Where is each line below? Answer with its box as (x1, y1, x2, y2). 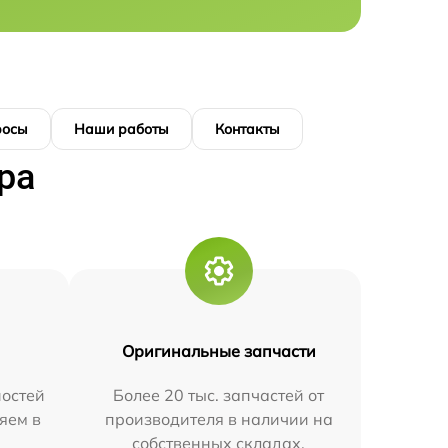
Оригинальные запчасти (121, 341, 316, 361)
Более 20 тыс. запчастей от (113, 385, 325, 405)
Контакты (215, 120, 280, 138)
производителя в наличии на (104, 409, 333, 429)
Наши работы (74, 120, 169, 138)
